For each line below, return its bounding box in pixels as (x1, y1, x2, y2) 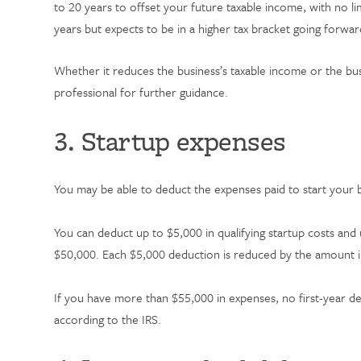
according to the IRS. (54, 310, 162, 328)
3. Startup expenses (54, 122, 286, 160)
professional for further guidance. (54, 83, 229, 101)
